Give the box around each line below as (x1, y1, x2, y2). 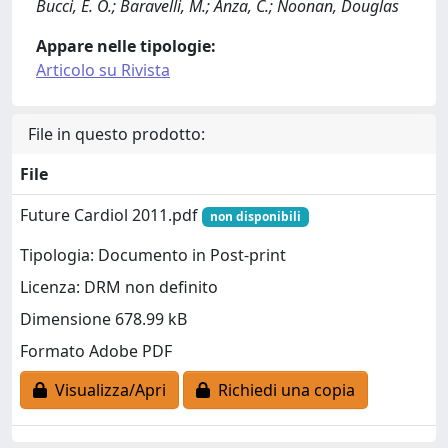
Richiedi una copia (210, 379, 355, 402)
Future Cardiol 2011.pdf (20, 204, 202, 226)
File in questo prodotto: (28, 123, 205, 145)
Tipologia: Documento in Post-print (20, 244, 286, 267)
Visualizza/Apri (47, 379, 166, 402)
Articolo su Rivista (36, 59, 170, 81)
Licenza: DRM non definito (20, 276, 218, 299)
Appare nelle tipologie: (36, 35, 216, 57)
